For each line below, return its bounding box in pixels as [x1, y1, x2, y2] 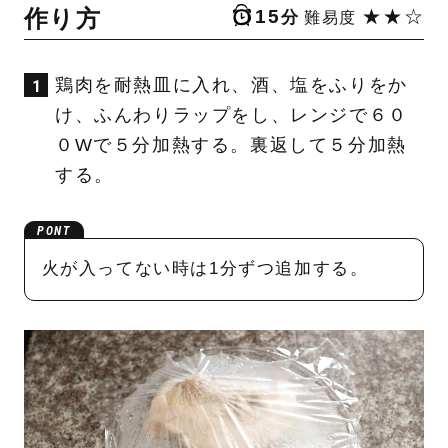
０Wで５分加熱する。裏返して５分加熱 [54, 134, 407, 155]
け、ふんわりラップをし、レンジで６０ [54, 104, 408, 125]
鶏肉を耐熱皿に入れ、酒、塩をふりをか [54, 74, 408, 95]
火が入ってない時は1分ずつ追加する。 [41, 259, 369, 279]
